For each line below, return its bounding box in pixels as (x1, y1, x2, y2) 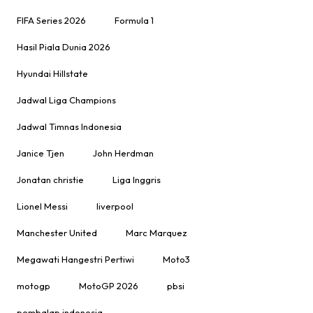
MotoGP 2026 (79, 280, 139, 292)
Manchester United (17, 227, 98, 239)
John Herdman (93, 147, 154, 159)
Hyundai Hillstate (17, 68, 89, 80)
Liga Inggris (112, 174, 161, 186)
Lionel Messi (17, 201, 68, 212)
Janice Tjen (17, 147, 65, 159)
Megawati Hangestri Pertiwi (17, 254, 135, 265)
